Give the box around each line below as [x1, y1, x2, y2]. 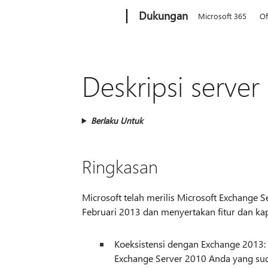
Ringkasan [81, 154, 158, 178]
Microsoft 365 [198, 11, 247, 21]
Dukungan [139, 8, 188, 23]
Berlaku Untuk [90, 114, 143, 126]
